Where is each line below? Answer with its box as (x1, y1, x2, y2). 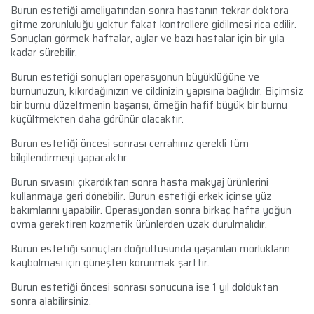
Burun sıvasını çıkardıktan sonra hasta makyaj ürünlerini (11, 173, 268, 191)
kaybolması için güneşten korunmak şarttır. (11, 254, 210, 271)
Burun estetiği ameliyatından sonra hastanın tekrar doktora (11, 1, 289, 19)
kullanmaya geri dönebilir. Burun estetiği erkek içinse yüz (11, 187, 272, 205)
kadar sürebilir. (11, 43, 77, 61)
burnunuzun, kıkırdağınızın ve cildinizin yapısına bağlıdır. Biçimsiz (11, 82, 303, 100)
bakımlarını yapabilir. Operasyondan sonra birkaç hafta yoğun (11, 201, 292, 219)
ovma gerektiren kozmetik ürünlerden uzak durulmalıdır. (11, 215, 267, 233)
